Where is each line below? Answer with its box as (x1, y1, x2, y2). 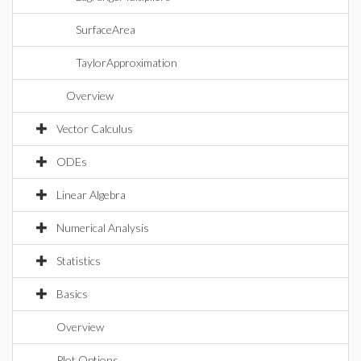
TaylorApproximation (76, 56, 177, 69)
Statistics (56, 254, 101, 268)
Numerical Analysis (56, 221, 149, 234)
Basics (56, 287, 88, 301)
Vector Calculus (56, 122, 133, 135)
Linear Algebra (56, 188, 126, 201)
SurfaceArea (76, 23, 135, 36)
